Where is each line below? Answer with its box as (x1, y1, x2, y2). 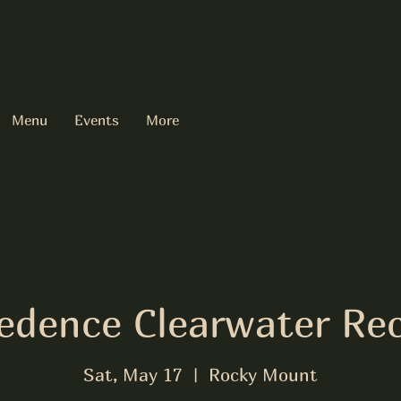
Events (74, 111, 119, 129)
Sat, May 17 (83, 363, 183, 385)
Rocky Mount (209, 363, 318, 385)
